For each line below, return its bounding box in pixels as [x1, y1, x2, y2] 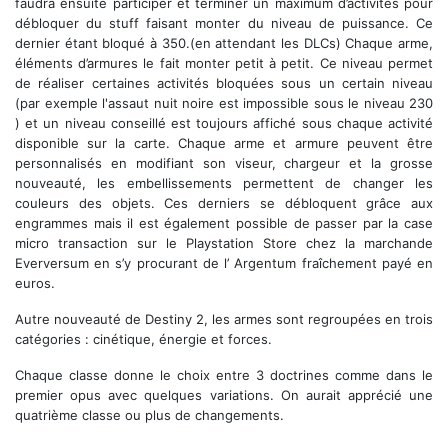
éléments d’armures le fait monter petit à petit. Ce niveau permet [15, 55, 433, 72]
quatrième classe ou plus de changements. [15, 407, 284, 424]
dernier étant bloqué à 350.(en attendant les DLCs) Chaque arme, [15, 35, 433, 52]
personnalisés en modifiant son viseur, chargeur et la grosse [15, 155, 433, 172]
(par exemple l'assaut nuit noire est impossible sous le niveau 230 [15, 95, 433, 112]
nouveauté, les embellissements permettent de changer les [15, 175, 433, 192]
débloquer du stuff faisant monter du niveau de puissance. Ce [15, 15, 433, 32]
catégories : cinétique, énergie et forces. [15, 331, 272, 348]
